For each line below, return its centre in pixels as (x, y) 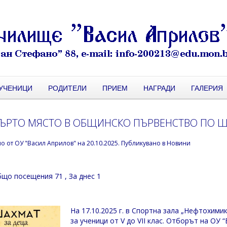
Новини (179, 143)
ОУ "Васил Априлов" (46, 143)
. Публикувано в (143, 143)
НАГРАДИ (159, 88)
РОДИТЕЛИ (67, 88)
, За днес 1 (83, 176)
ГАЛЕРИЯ (207, 88)
